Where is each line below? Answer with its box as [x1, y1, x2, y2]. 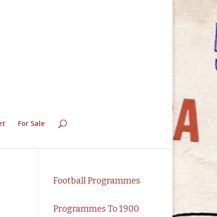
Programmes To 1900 [53, 203, 139, 214]
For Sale [17, 119, 45, 128]
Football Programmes [53, 175, 140, 186]
